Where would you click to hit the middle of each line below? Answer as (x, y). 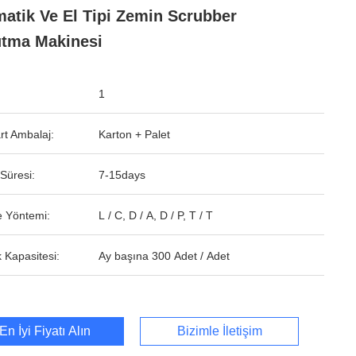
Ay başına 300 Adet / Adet (164, 256)
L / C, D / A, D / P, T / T (156, 215)
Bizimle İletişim (219, 331)
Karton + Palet (134, 134)
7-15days (122, 175)
